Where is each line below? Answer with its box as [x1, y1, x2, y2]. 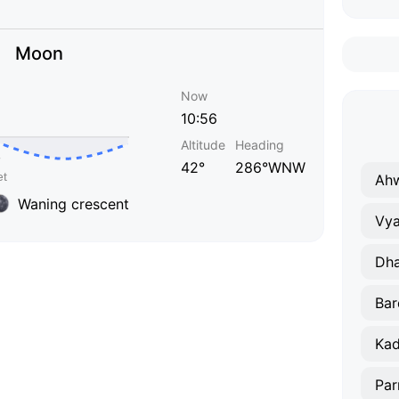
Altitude [181, 137, 225, 152]
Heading [235, 137, 284, 152]
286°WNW [235, 159, 305, 176]
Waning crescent [18, 194, 129, 213]
